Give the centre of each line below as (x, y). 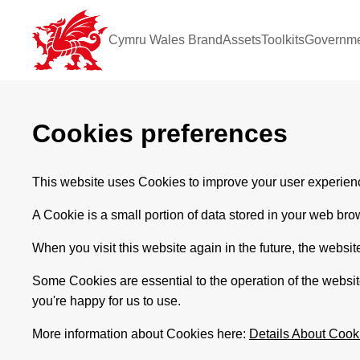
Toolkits (282, 40)
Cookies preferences (160, 134)
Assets (241, 40)
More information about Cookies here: (141, 333)
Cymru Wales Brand (165, 40)
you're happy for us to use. (106, 301)
